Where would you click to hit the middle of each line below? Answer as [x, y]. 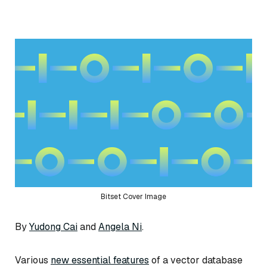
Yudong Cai [53, 226]
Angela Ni [120, 226]
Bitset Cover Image [133, 197]
